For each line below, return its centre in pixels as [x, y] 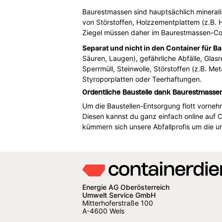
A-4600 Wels [103, 211]
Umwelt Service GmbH [119, 195]
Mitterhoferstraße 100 [117, 203]
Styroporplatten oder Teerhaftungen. [142, 79]
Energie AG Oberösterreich [126, 187]
